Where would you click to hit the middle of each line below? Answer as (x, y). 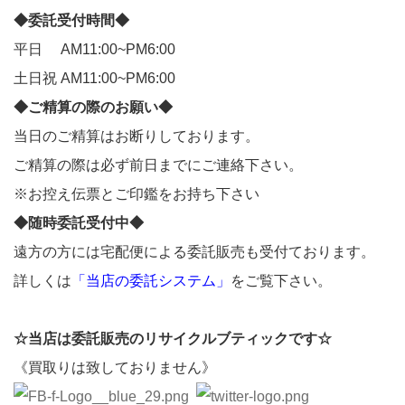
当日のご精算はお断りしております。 (137, 137)
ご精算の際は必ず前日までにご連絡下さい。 (158, 165)
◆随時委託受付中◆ (79, 223)
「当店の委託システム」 (151, 281)
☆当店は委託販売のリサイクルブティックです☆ (173, 339)
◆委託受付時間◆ (71, 21)
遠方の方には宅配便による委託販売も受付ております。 (194, 252)
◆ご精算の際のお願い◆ (93, 108)
